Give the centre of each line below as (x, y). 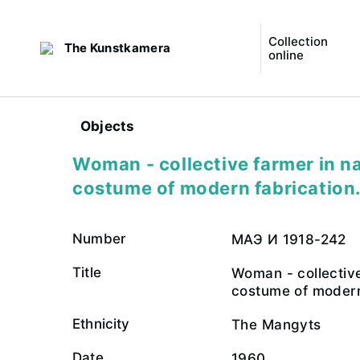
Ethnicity (101, 324)
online (286, 55)
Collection (298, 41)
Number (100, 239)
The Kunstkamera (117, 48)
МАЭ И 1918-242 (289, 239)
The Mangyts (276, 325)
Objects (108, 126)
